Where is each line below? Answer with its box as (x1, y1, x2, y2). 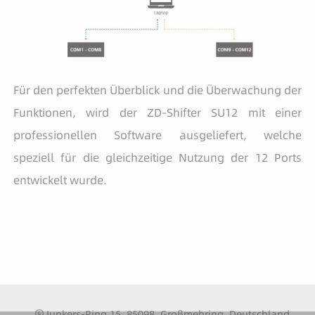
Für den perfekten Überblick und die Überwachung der (13, 82, 302, 98)
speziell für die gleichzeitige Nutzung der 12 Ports (13, 149, 302, 165)
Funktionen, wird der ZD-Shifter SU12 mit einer (13, 104, 302, 120)
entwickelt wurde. (13, 172, 107, 188)
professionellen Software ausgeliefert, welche (13, 127, 302, 143)
